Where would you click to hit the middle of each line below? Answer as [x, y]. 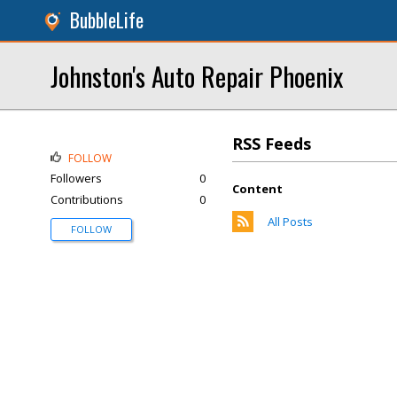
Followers [76, 178]
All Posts [290, 222]
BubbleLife [107, 20]
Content [257, 189]
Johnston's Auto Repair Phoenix [197, 76]
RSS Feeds [272, 144]
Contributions [87, 199]
